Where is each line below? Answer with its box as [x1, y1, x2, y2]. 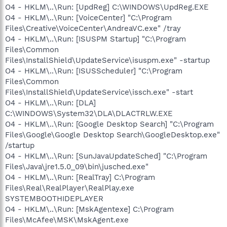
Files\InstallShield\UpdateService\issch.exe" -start [5, 87, 193, 97]
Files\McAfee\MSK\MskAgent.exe [5, 215, 129, 224]
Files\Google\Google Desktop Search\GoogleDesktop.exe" [5, 130, 220, 139]
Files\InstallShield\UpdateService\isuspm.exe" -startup [5, 55, 210, 65]
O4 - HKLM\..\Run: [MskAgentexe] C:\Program [5, 204, 174, 214]
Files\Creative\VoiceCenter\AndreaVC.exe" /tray [5, 23, 181, 33]
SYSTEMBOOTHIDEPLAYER [5, 194, 103, 203]
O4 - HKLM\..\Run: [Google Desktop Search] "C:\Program [5, 119, 214, 129]
